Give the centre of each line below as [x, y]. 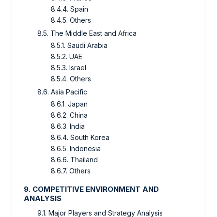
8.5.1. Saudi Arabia [79, 45]
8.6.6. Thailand [74, 159]
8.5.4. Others [71, 78]
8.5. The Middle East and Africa [87, 33]
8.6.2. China [69, 115]
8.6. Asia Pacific [62, 92]
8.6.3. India [68, 126]
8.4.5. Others [71, 20]
